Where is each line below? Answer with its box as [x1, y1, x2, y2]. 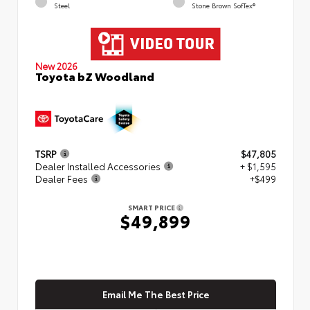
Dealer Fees [35, 172, 88, 185]
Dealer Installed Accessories [35, 159, 161, 172]
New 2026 [35, 59, 77, 72]
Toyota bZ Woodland [35, 67, 154, 84]
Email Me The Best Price [102, 287, 210, 300]
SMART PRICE [128, 201, 176, 212]
